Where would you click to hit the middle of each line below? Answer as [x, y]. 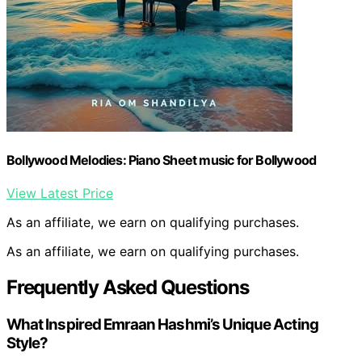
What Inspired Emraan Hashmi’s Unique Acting [162, 325]
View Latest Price [60, 194]
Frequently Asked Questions [128, 288]
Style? [27, 343]
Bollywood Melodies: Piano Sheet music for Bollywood [162, 160]
